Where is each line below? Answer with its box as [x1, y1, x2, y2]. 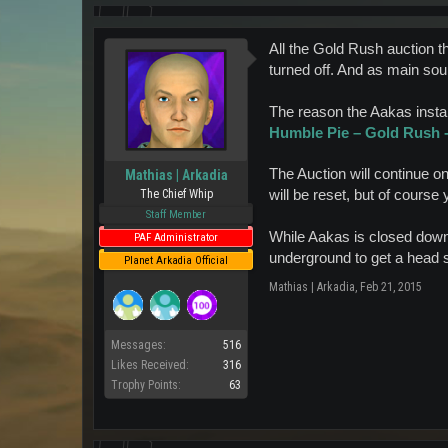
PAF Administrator [134, 231, 218, 244]
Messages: [111, 338, 166, 352]
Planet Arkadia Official [124, 254, 228, 267]
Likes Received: [111, 358, 189, 372]
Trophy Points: [111, 378, 181, 392]
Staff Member [146, 208, 206, 221]
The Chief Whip [139, 187, 213, 201]
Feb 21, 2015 [360, 280, 422, 294]
